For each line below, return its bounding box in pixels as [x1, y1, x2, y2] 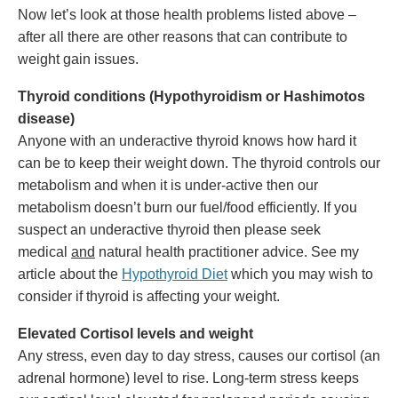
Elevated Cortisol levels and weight [18, 326, 253, 341]
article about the [18, 267, 122, 282]
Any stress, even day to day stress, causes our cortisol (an [18, 348, 380, 363]
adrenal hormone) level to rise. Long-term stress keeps [18, 370, 359, 386]
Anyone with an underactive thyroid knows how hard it [18, 133, 356, 148]
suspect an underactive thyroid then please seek [18, 222, 321, 237]
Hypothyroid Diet [122, 267, 227, 282]
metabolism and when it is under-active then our [18, 178, 318, 193]
